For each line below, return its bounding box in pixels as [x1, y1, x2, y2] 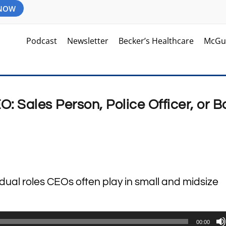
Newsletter [67, 35, 109, 46]
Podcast [26, 35, 58, 46]
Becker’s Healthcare [119, 35, 194, 46]
